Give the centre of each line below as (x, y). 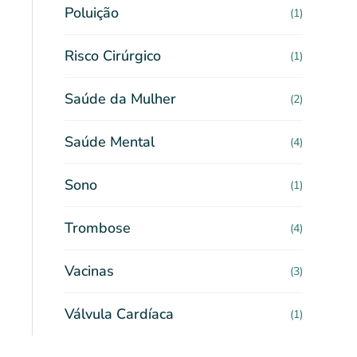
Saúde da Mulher (120, 99)
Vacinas (89, 271)
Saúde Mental (110, 142)
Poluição (92, 13)
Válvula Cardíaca (119, 314)
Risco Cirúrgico (113, 56)
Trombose (98, 228)
